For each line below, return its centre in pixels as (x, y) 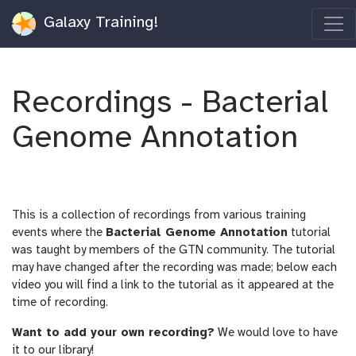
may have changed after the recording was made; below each (174, 268)
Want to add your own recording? (113, 333)
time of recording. (60, 303)
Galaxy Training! (99, 23)
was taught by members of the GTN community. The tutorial (174, 250)
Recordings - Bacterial (170, 103)
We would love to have (276, 333)
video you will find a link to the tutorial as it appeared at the (173, 285)
